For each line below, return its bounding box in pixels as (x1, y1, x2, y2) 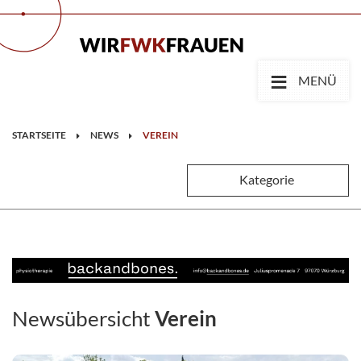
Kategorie (239, 172, 297, 187)
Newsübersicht (12, 305, 155, 331)
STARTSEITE (12, 129, 66, 141)
